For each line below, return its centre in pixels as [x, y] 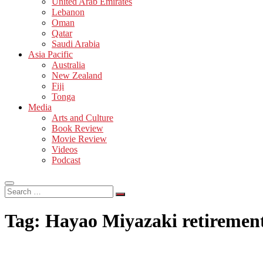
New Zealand [77, 75]
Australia [68, 65]
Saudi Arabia [76, 43]
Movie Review [79, 139]
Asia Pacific [50, 54]
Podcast [66, 160]
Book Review [77, 128]
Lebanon [68, 12]
